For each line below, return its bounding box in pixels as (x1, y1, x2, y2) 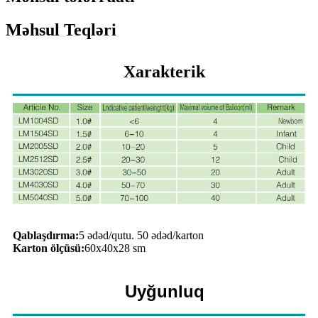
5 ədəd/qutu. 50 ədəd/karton (79, 229, 204, 241)
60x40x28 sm (84, 241, 146, 254)
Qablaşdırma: (13, 229, 79, 241)
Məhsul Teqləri (6, 20, 116, 39)
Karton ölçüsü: (13, 241, 84, 254)
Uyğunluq (124, 281, 204, 301)
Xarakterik (124, 62, 205, 82)
